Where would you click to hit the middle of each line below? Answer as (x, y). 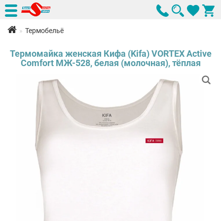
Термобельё (44, 31)
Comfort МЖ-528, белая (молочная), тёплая (110, 63)
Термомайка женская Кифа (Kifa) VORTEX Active (110, 54)
